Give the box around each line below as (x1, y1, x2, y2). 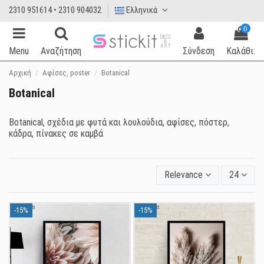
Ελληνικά (124, 5, 159, 16)
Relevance (164, 169, 203, 181)
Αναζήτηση (41, 45, 81, 57)
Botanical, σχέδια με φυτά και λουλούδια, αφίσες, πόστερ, (9, 116, 229, 128)
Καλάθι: (226, 45, 255, 57)
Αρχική (9, 68, 31, 77)
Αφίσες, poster (42, 68, 90, 77)
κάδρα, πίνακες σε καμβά (9, 127, 103, 139)
